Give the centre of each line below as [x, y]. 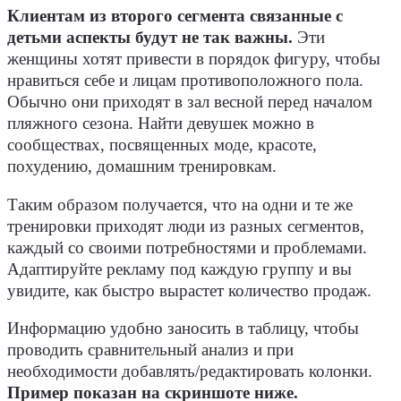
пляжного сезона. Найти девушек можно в [161, 124]
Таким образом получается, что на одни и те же [180, 205]
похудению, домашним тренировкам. [142, 167]
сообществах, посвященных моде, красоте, [162, 145]
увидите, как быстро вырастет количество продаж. [189, 290]
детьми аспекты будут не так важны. [150, 38]
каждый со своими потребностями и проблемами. [187, 247]
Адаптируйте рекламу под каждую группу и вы [179, 269]
